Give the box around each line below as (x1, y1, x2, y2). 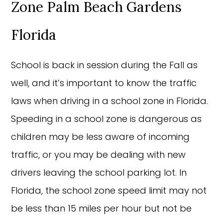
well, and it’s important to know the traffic (11, 76, 197, 89)
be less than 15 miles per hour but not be (11, 202, 192, 215)
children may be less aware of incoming (11, 130, 190, 143)
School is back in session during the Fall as (11, 58, 198, 71)
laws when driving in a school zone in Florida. (11, 94, 209, 107)
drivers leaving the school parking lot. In (11, 166, 187, 179)
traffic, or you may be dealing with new (11, 148, 186, 161)
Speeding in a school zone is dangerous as (11, 112, 202, 125)
